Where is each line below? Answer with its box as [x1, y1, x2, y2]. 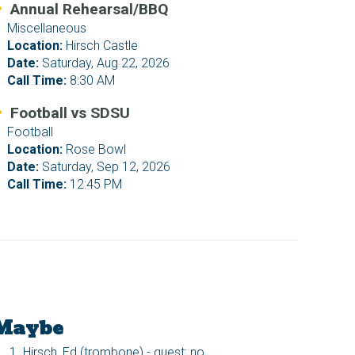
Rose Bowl [63, 142, 127, 158]
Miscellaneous [7, 21, 87, 36]
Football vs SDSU [10, 104, 131, 123]
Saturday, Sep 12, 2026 [39, 159, 171, 175]
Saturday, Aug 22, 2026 [39, 55, 170, 71]
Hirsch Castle [63, 38, 139, 54]
